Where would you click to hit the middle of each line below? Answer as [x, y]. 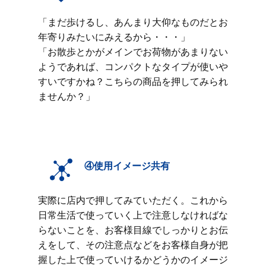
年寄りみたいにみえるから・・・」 [115, 37]
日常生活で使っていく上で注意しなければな [133, 215]
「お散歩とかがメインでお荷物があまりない [133, 52]
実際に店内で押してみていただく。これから [133, 200]
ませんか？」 [68, 96]
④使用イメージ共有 [127, 166]
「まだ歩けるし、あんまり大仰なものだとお [133, 22]
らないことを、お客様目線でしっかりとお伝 [133, 230]
